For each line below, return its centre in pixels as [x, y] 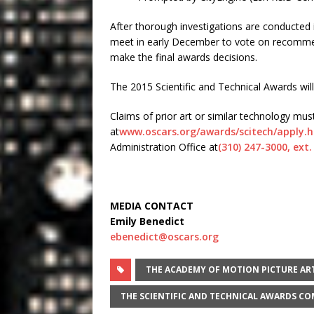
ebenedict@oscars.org [164, 236]
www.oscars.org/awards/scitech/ [198, 131]
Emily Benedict [147, 221]
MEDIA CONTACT [152, 205]
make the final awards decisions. [184, 57]
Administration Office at [164, 146]
